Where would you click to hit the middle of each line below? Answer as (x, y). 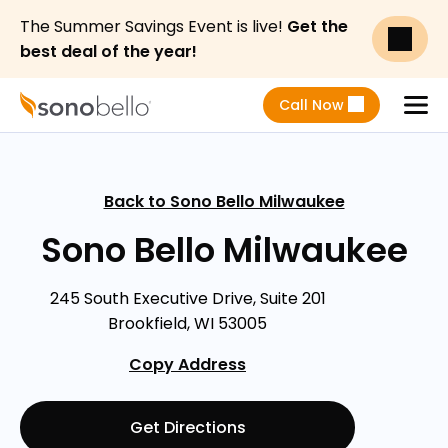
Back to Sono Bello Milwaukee (224, 201)
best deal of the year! (108, 51)
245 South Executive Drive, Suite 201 (187, 298)
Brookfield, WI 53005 (187, 323)
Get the (317, 26)
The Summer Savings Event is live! (153, 26)
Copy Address (187, 364)
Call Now (311, 105)
